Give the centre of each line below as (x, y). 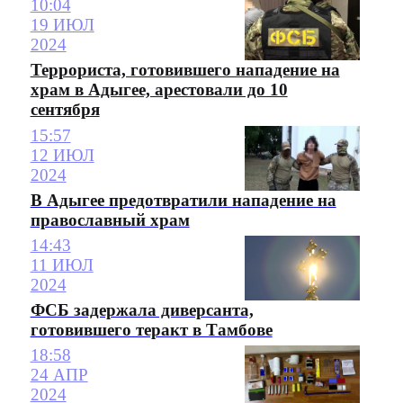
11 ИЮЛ (62, 265)
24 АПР (59, 375)
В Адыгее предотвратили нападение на (183, 200)
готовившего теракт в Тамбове (151, 330)
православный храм (110, 219)
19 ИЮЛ (62, 25)
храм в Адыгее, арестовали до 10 (159, 90)
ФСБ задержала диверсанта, (142, 310)
